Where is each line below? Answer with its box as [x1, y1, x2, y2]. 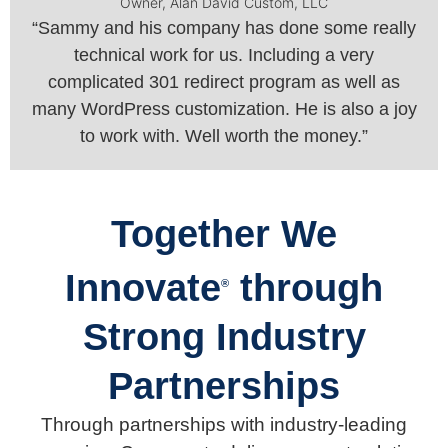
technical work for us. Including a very [74, 44, 374, 65]
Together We [111, 212, 337, 255]
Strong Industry [82, 315, 366, 358]
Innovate [65, 266, 221, 309]
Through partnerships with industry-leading [41, 413, 407, 435]
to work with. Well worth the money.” [80, 125, 368, 146]
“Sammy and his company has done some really [32, 17, 416, 38]
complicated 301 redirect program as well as [48, 71, 400, 92]
